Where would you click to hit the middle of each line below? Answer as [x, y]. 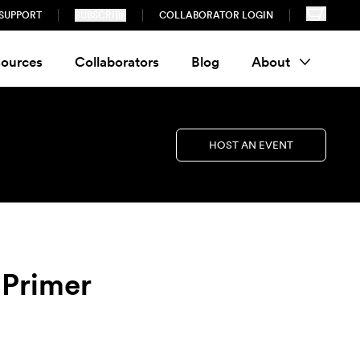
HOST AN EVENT [251, 145]
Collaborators [117, 61]
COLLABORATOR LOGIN [217, 15]
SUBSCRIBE [101, 15]
